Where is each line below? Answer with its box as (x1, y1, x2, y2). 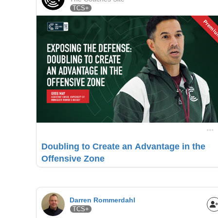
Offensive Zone (41, 153, 105, 163)
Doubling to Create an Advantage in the (41, 141, 205, 151)
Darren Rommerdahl (69, 196, 135, 204)
